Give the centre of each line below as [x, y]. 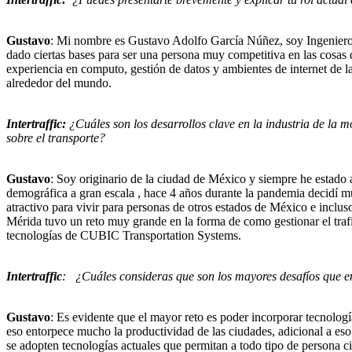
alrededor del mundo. [59, 82]
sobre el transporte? [56, 137]
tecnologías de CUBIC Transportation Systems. [124, 235]
